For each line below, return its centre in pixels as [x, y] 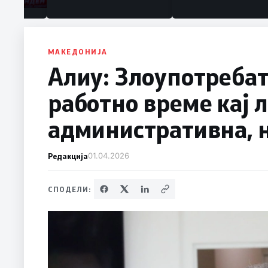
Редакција [68, 156]
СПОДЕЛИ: [70, 189]
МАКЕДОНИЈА [78, 51]
